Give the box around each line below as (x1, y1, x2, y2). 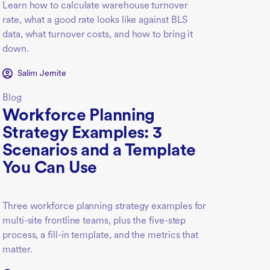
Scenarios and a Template (2, 142, 196, 160)
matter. (2, 245, 33, 255)
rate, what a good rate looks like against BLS (2, 15, 188, 25)
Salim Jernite (17, 69, 67, 78)
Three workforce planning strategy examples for (2, 201, 207, 212)
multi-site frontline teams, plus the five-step (2, 216, 186, 226)
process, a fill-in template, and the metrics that (2, 230, 199, 240)
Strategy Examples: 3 (2, 125, 162, 142)
